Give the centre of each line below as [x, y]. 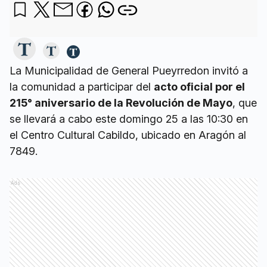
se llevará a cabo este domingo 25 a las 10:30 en [129, 119]
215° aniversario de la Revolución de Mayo [121, 103]
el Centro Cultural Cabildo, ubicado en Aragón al [128, 135]
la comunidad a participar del [82, 87]
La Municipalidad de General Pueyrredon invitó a [129, 71]
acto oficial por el [199, 87]
